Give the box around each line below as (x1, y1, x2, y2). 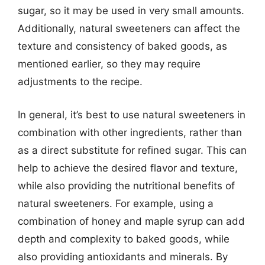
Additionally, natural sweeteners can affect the (18, 22, 240, 34)
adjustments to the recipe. (18, 76, 143, 88)
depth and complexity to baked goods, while (18, 232, 230, 245)
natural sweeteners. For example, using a (18, 197, 214, 209)
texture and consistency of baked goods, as (18, 40, 227, 52)
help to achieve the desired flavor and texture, (18, 161, 238, 174)
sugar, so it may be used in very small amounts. (18, 5, 244, 17)
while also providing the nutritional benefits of (18, 179, 235, 192)
